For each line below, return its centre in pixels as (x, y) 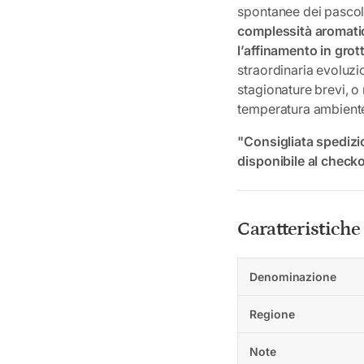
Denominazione (293, 276)
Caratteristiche (299, 228)
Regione (272, 314)
